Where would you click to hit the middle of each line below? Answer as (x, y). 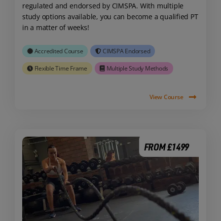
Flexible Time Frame (61, 69)
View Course (166, 97)
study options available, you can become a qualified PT (110, 16)
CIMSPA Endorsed (127, 51)
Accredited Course (59, 51)
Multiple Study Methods (137, 69)
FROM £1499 (166, 147)
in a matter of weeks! (55, 27)
